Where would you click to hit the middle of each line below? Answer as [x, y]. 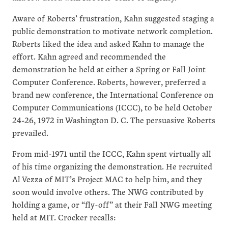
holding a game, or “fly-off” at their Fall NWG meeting [112, 205]
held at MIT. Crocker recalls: [64, 217]
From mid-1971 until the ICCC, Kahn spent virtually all [112, 154]
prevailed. [30, 133]
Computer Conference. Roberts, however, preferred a [109, 82]
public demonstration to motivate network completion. [112, 31]
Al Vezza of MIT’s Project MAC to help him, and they [107, 179]
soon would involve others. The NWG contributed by [108, 192]
